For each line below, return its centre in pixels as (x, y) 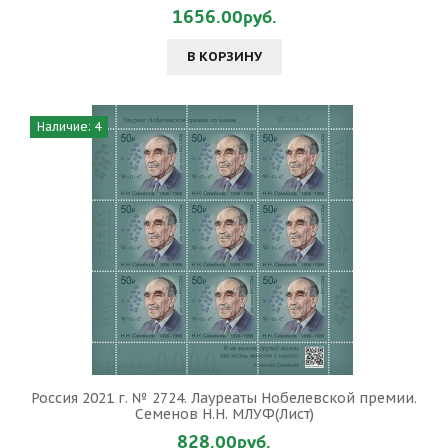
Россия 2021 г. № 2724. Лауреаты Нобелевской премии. (224, 398)
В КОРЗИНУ (224, 56)
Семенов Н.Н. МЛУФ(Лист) (224, 414)
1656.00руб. (224, 17)
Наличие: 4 (69, 126)
